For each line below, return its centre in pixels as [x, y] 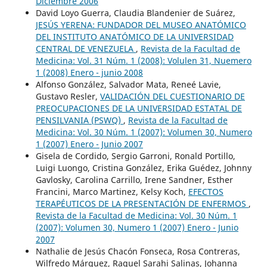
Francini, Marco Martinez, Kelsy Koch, [112, 191]
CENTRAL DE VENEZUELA [86, 48]
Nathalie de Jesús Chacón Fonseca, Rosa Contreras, [138, 251]
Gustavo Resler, [68, 96]
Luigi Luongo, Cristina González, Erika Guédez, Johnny [143, 167]
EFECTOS [206, 191]
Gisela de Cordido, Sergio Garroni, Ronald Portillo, [135, 156]
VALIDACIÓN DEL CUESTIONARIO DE [172, 96]
